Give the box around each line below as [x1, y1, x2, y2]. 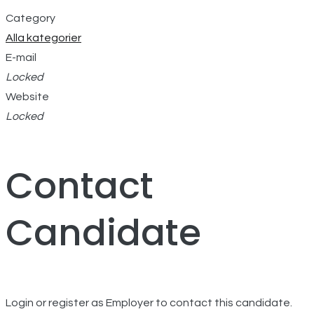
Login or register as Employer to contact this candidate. [6, 297, 292, 309]
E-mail [6, 52, 36, 64]
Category [6, 13, 55, 25]
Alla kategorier [6, 32, 81, 44]
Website [6, 91, 49, 103]
